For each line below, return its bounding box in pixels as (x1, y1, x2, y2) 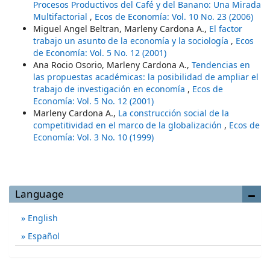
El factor (209, 23, 242, 34)
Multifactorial (33, 11, 90, 22)
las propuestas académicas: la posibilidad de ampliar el (33, 71, 259, 83)
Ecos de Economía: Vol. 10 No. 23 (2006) (95, 11, 253, 22)
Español (25, 230, 60, 242)
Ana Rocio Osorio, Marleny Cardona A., (33, 59, 192, 71)
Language (15, 187, 64, 201)
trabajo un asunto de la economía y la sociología (33, 35, 231, 46)
